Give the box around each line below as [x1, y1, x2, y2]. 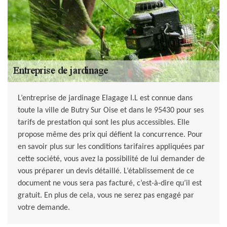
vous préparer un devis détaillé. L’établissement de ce [18, 167, 194, 176]
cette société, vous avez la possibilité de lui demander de [18, 155, 205, 164]
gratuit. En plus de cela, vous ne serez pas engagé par [18, 192, 194, 200]
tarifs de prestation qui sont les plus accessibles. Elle [18, 119, 190, 127]
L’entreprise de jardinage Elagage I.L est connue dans [18, 94, 193, 103]
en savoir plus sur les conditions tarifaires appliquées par [18, 143, 205, 152]
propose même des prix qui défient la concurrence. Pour [18, 131, 203, 139]
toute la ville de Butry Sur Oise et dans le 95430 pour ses [18, 106, 204, 115]
